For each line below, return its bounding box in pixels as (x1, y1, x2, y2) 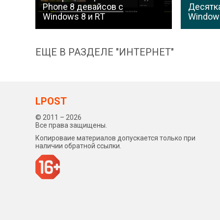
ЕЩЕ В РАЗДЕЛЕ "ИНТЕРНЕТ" (35, 46, 174, 58)
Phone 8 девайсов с (43, 1, 123, 12)
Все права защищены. (35, 121, 107, 130)
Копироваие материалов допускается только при (35, 134, 195, 142)
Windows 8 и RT (43, 11, 105, 22)
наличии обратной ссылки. (35, 142, 121, 150)
